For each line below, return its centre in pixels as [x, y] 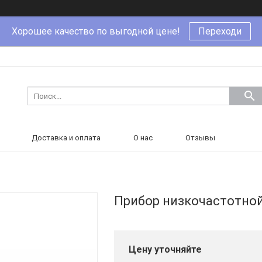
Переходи [220, 31]
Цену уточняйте [165, 249]
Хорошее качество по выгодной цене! [96, 31]
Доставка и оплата [66, 138]
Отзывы [200, 138]
